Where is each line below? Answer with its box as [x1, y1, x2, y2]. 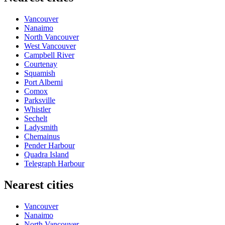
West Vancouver [24, 42, 76, 51]
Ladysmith [24, 123, 58, 132]
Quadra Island [24, 150, 69, 159]
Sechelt [24, 114, 47, 123]
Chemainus [24, 132, 60, 141]
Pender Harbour [24, 141, 75, 150]
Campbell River [24, 51, 74, 60]
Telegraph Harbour [24, 159, 84, 168]
